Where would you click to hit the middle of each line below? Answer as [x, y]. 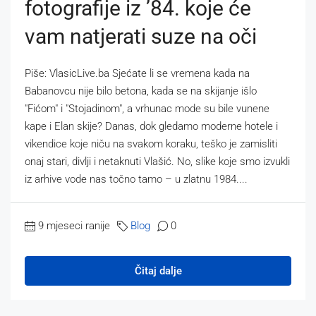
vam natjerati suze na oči [141, 36]
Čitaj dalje [158, 271]
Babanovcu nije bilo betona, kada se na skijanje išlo [141, 91]
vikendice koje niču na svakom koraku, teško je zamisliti [151, 144]
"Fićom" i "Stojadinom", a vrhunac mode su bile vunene [147, 108]
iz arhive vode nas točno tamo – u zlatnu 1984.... [136, 179]
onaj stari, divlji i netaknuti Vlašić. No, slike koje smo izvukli [157, 161]
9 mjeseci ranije [74, 225]
